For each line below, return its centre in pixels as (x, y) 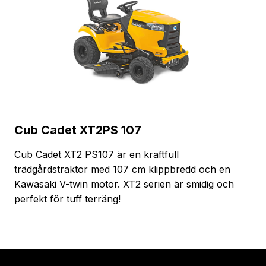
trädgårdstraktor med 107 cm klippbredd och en (122, 169)
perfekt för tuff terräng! (67, 199)
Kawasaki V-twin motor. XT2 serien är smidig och (124, 184)
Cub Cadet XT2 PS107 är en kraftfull (96, 154)
